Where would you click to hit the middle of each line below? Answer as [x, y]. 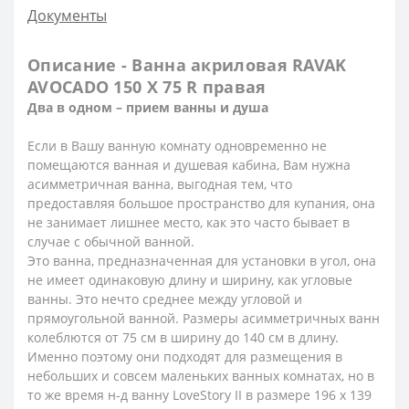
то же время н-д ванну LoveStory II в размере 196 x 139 [199, 395]
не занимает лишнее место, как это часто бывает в [189, 223]
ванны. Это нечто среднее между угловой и [165, 299]
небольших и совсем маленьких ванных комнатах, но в [201, 376]
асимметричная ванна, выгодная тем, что [160, 184]
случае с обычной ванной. [111, 242]
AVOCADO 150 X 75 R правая [147, 87]
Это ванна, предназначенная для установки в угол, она [202, 261]
